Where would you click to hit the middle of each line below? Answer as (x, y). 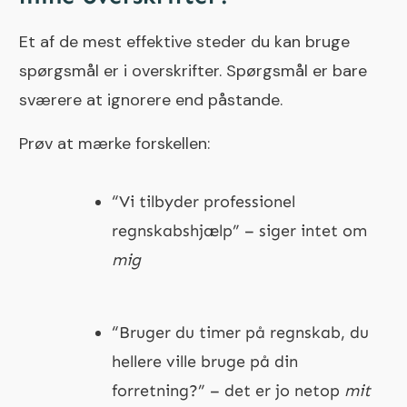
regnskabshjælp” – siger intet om (239, 230)
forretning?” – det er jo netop (228, 390)
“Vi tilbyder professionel (203, 201)
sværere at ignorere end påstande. (151, 99)
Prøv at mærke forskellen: (114, 143)
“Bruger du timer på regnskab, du (240, 332)
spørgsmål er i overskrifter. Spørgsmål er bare (193, 70)
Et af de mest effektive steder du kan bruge (184, 41)
